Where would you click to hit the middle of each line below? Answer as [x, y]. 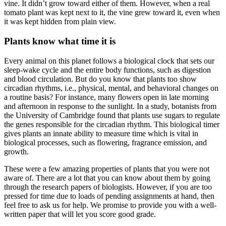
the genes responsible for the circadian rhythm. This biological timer [112, 124]
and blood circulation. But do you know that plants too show [100, 79]
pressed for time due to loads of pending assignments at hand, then [109, 196]
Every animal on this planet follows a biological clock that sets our [109, 61]
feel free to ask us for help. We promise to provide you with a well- [110, 205]
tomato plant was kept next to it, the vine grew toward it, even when [112, 13]
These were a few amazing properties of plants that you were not [107, 168]
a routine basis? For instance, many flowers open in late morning [106, 97]
